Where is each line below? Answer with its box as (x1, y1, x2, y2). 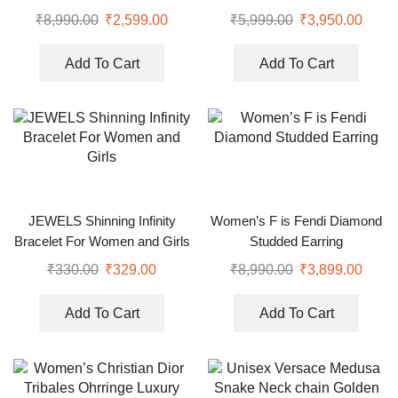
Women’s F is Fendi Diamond (211, 214, 382, 229)
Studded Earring (250, 235, 343, 250)
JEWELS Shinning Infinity (28, 214, 176, 229)
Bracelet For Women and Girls (13, 235, 190, 250)
